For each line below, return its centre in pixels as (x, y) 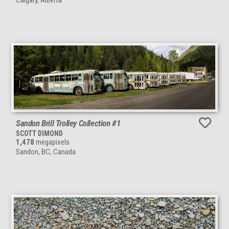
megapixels (52, 142)
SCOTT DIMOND (39, 134)
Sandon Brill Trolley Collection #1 (68, 123)
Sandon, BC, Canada (46, 152)
